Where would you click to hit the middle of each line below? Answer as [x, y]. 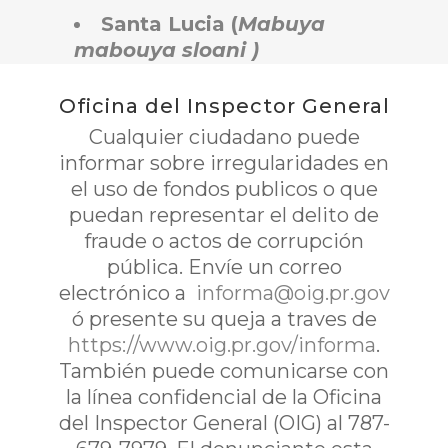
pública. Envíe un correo [224, 267]
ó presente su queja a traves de [224, 319]
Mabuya [281, 23]
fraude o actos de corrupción [224, 241]
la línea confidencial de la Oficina [224, 397]
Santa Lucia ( [169, 23]
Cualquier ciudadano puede [224, 137]
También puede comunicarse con [224, 371]
